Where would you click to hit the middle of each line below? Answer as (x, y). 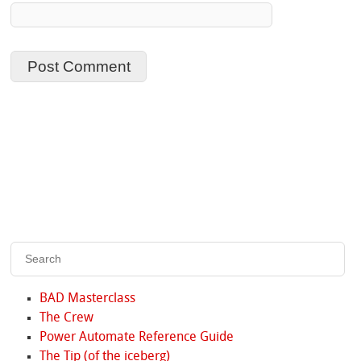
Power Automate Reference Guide (136, 338)
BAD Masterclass (87, 299)
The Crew (66, 319)
